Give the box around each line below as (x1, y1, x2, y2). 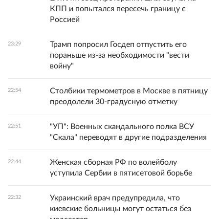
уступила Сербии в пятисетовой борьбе (50, 169, 192, 177)
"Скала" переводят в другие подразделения (50, 133, 207, 142)
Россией (50, 16, 80, 24)
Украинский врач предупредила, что (50, 194, 180, 202)
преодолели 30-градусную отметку (50, 98, 177, 106)
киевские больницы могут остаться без (50, 205, 191, 213)
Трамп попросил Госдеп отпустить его (50, 41, 187, 49)
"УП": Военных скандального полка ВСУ (50, 123, 194, 131)
